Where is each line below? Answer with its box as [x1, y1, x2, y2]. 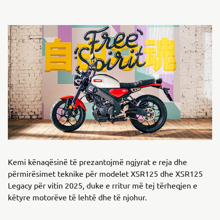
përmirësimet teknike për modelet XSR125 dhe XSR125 [8, 168, 203, 178]
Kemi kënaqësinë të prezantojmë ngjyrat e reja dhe [8, 157, 187, 166]
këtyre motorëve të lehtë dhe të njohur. [8, 192, 147, 202]
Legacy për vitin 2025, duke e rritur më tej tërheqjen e [8, 180, 197, 190]
